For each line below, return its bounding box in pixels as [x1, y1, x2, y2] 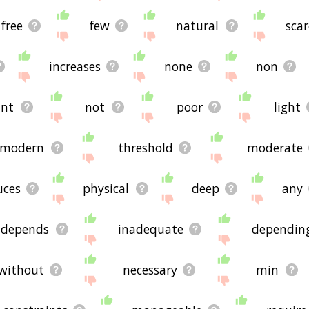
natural [176, 17, 219, 34]
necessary [123, 261, 178, 279]
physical [83, 180, 130, 197]
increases [49, 57, 101, 74]
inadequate [117, 221, 183, 238]
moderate [246, 139, 303, 157]
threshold [118, 139, 174, 157]
